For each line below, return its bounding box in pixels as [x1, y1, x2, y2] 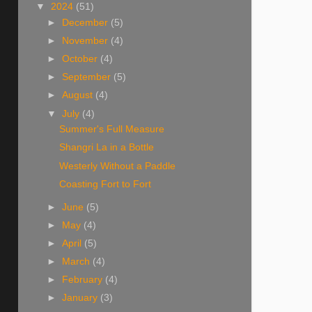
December [62, 17, 111, 28]
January [62, 292, 101, 304]
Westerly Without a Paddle [58, 160, 175, 171]
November [62, 36, 111, 46]
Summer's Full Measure [58, 124, 164, 135]
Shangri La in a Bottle [58, 142, 154, 153]
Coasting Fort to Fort [58, 178, 151, 189]
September [62, 72, 114, 83]
